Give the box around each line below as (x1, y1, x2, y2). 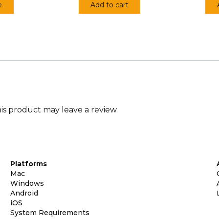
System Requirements (10, 208, 90, 217)
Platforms (10, 159, 47, 168)
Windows (10, 179, 44, 188)
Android (10, 189, 39, 197)
